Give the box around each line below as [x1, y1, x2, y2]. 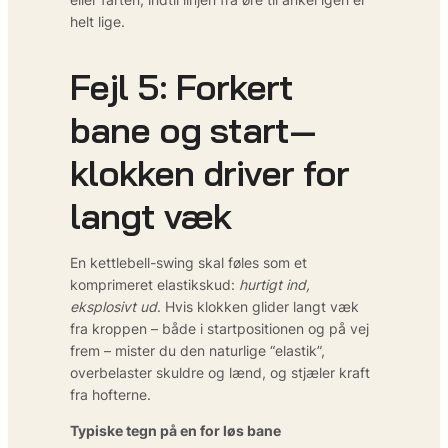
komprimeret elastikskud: [70, 275, 239, 293]
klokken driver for [70, 149, 349, 195]
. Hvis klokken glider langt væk [157, 297, 359, 315]
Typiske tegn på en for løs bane [70, 421, 281, 439]
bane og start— [70, 106, 316, 152]
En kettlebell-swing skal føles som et [70, 253, 307, 271]
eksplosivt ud [70, 297, 157, 315]
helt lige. [70, 12, 125, 30]
